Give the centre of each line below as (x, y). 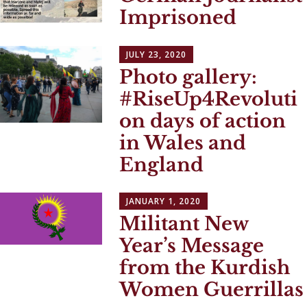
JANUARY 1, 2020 (164, 201)
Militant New (184, 224)
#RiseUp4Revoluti (209, 99)
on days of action (203, 121)
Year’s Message (192, 246)
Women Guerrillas (212, 290)
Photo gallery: (188, 77)
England (162, 164)
